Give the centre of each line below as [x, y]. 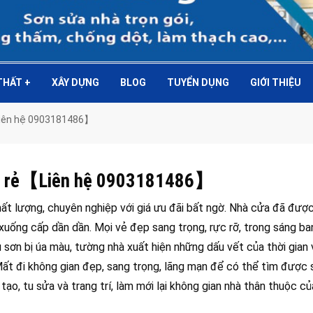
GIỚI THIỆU [276, 82]
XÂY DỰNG [75, 82]
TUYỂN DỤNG [198, 82]
